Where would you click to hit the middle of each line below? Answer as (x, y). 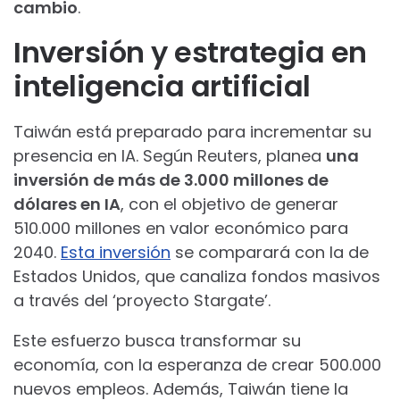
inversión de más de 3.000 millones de (171, 179)
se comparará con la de (270, 252)
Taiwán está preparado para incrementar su (192, 131)
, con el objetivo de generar (229, 204)
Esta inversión (116, 252)
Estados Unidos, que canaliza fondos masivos (197, 276)
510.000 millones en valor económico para (181, 228)
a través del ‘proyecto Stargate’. (142, 300)
